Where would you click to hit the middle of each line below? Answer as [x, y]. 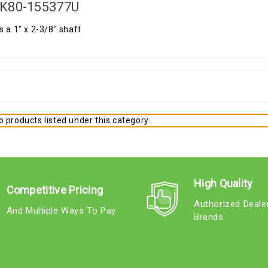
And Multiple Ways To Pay [61, 210]
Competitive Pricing [55, 190]
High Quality [223, 183]
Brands [209, 217]
